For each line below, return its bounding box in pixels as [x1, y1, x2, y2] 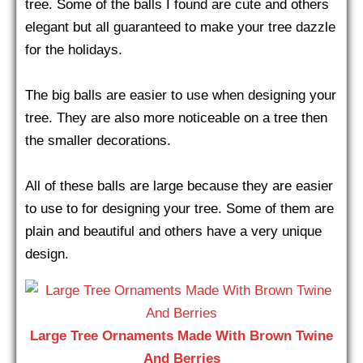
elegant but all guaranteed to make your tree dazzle [25, 19, 335, 35]
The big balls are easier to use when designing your [25, 88, 336, 103]
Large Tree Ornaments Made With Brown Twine [30, 327, 333, 344]
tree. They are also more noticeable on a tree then [25, 110, 327, 126]
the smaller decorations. [25, 133, 171, 148]
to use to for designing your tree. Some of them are [25, 201, 334, 216]
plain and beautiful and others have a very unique [25, 224, 322, 239]
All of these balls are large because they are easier [25, 178, 333, 194]
